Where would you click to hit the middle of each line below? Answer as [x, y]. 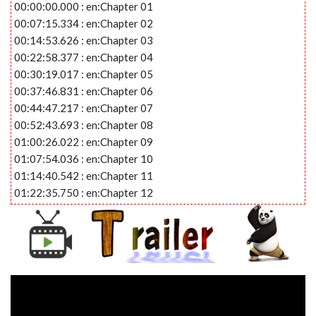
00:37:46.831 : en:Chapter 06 [84, 91]
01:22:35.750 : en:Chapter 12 [84, 192]
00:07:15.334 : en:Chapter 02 [84, 23]
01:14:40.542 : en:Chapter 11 [84, 175]
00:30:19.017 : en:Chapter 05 [84, 74]
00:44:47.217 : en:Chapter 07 [84, 108]
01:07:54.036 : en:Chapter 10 [84, 158]
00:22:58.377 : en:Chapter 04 [84, 57]
